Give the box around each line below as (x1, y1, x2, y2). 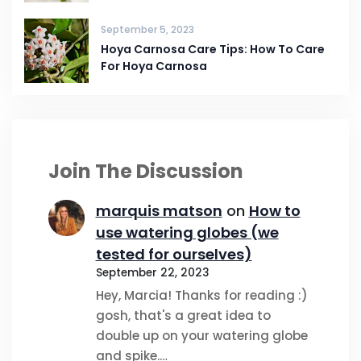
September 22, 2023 (95, 264, 210, 280)
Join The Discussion (48, 157, 243, 185)
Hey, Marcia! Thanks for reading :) (95, 287, 308, 305)
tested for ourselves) (95, 243, 252, 264)
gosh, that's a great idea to (95, 307, 271, 325)
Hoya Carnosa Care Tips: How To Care (101, 40, 325, 57)
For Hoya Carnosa (101, 57, 207, 74)
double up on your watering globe (95, 327, 308, 345)
